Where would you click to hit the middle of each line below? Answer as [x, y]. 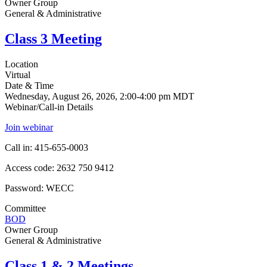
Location [21, 64]
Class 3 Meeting [53, 38]
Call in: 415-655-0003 [46, 147]
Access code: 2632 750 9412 [59, 167]
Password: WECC [39, 188]
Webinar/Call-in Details [49, 107]
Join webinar [29, 127]
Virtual [18, 74]
